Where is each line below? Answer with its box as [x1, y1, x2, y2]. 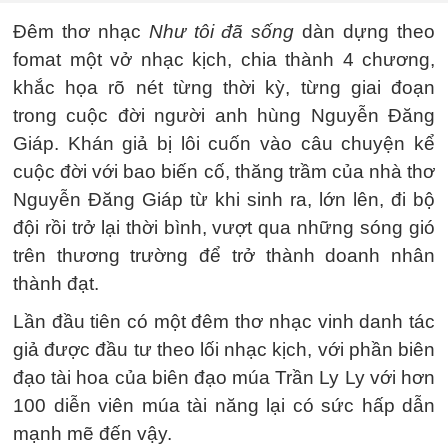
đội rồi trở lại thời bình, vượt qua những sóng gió [13, 216, 435, 238]
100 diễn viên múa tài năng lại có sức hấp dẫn [13, 394, 435, 416]
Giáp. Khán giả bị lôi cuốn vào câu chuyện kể [13, 132, 435, 154]
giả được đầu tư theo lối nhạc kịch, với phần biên [13, 338, 435, 360]
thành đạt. [13, 272, 99, 294]
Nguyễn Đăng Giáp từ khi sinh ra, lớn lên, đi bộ [13, 188, 435, 210]
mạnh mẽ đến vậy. [13, 422, 172, 444]
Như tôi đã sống [148, 20, 295, 42]
